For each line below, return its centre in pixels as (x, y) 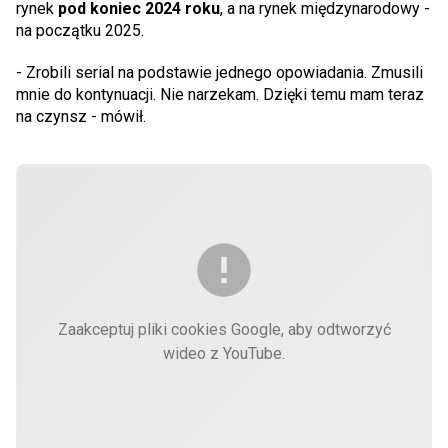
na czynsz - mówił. (81, 116)
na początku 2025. (80, 30)
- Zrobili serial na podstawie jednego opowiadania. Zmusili (219, 72)
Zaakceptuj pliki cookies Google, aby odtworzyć (224, 329)
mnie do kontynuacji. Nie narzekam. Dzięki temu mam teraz (220, 94)
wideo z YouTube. (224, 353)
